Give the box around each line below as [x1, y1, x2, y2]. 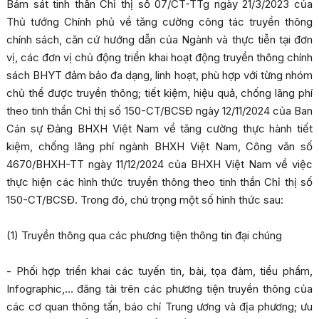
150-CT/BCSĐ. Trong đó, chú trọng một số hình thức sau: [6, 193, 283, 207]
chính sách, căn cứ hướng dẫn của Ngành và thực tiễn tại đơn [6, 33, 313, 47]
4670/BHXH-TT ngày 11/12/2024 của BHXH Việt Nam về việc [6, 157, 313, 172]
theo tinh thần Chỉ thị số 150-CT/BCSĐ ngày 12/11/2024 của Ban [6, 104, 313, 118]
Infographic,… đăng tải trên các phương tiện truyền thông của [6, 282, 313, 296]
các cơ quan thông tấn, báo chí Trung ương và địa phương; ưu [6, 300, 313, 314]
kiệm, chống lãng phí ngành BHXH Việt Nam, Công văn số [6, 140, 313, 154]
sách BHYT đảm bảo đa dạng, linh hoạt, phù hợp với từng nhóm [6, 68, 313, 83]
